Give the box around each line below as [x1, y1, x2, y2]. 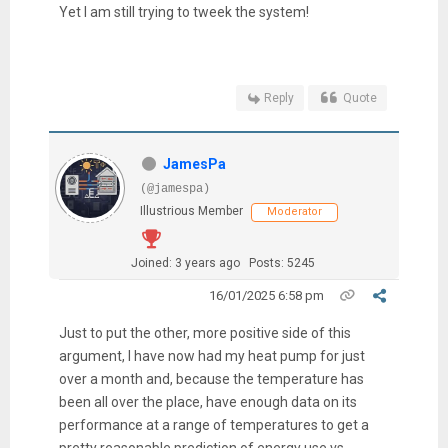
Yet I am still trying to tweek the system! [58, 4, 309, 21]
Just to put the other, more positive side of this [58, 325, 351, 342]
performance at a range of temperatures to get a [58, 417, 369, 434]
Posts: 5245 [248, 256, 315, 271]
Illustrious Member [139, 204, 243, 219]
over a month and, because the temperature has [58, 371, 364, 388]
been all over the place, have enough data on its [58, 394, 357, 411]
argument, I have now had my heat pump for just [58, 348, 365, 365]
